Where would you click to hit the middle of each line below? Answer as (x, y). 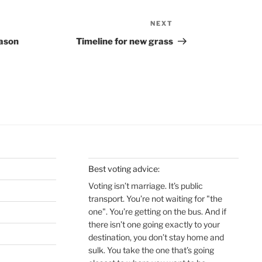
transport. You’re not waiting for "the (155, 199)
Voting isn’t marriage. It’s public (145, 186)
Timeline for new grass (125, 42)
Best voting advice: (124, 169)
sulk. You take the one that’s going (151, 250)
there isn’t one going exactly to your (154, 225)
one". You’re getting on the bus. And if (157, 212)
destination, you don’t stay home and (156, 237)
